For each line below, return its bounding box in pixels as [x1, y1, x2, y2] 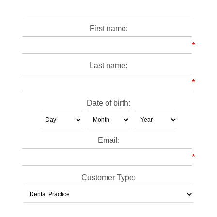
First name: [89, 24, 128, 32]
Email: [97, 136, 120, 144]
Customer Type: [81, 173, 136, 182]
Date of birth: [87, 99, 130, 107]
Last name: [90, 62, 127, 70]
